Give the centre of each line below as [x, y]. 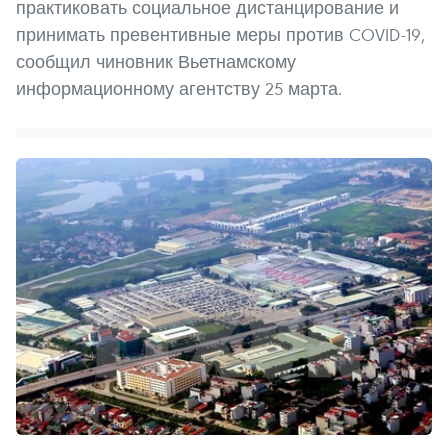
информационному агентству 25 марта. [179, 88]
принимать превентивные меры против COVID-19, [220, 34]
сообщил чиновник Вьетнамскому [156, 61]
